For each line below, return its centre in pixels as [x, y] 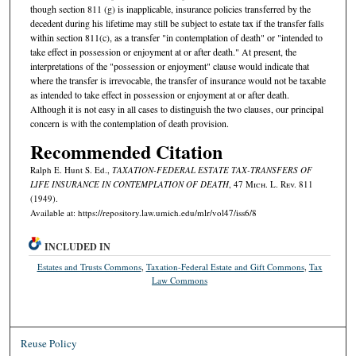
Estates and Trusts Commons [89, 266]
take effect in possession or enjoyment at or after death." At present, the [163, 52]
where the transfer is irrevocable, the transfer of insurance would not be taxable [178, 81]
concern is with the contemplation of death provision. [129, 124]
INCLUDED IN [78, 246]
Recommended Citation [126, 151]
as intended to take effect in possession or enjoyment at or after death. [159, 95]
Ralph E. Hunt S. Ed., [71, 169]
